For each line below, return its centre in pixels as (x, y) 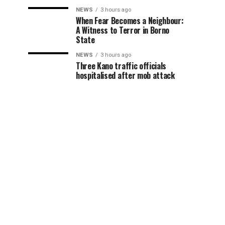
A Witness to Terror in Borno (123, 30)
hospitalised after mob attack (125, 75)
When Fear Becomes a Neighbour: (130, 21)
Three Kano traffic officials (121, 66)
